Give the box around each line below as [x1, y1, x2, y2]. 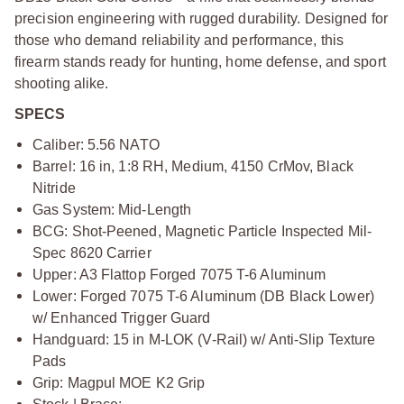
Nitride [32, 179, 76, 196]
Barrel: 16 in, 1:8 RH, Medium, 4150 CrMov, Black [32, 158, 353, 174]
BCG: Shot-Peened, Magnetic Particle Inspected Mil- [32, 223, 372, 239]
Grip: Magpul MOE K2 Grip [32, 374, 206, 390]
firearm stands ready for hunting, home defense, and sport [14, 53, 386, 69]
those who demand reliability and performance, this [14, 32, 344, 48]
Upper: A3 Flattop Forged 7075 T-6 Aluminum [32, 266, 326, 282]
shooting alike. [14, 75, 109, 91]
